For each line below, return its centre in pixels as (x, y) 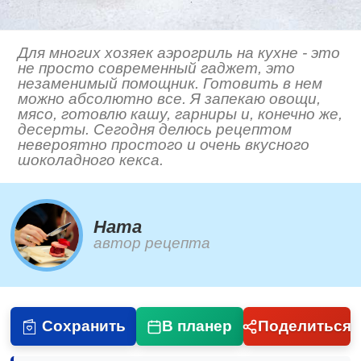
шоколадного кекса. (91, 160)
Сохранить (83, 326)
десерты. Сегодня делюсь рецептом (155, 130)
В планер (197, 326)
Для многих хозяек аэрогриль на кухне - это (179, 53)
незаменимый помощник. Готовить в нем (170, 84)
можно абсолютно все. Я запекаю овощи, (170, 99)
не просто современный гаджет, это (157, 68)
